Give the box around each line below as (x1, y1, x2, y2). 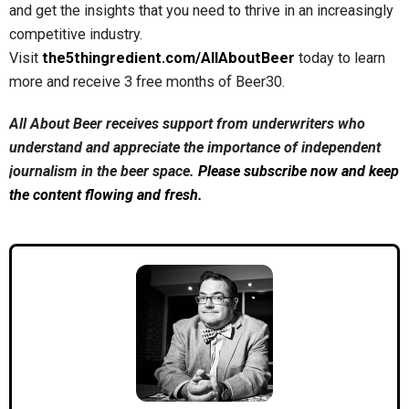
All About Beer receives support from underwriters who (9, 115, 365, 133)
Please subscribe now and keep (198, 163, 399, 181)
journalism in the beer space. (9, 163, 198, 181)
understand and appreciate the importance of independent (9, 139, 381, 157)
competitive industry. (9, 26, 142, 44)
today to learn (295, 49, 385, 68)
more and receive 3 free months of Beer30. (9, 73, 285, 91)
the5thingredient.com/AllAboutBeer (42, 49, 295, 68)
